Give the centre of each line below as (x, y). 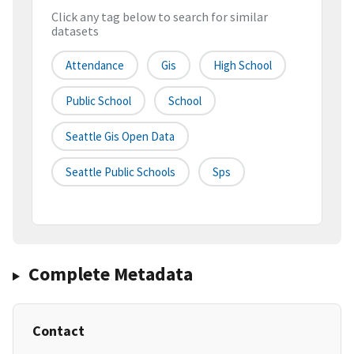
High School (243, 66)
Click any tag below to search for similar (160, 17)
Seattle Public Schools (121, 172)
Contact (58, 331)
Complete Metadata (110, 274)
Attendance (95, 66)
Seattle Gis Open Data (120, 137)
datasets (75, 31)
